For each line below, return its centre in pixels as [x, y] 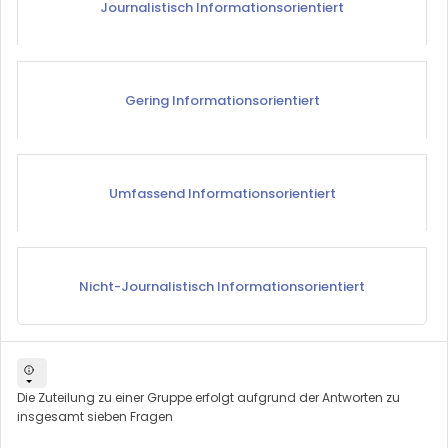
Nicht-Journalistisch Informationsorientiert [222, 286]
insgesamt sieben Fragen [95, 416]
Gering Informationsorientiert [222, 100]
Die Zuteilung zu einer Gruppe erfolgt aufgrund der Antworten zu [208, 397]
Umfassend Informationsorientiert [222, 193]
